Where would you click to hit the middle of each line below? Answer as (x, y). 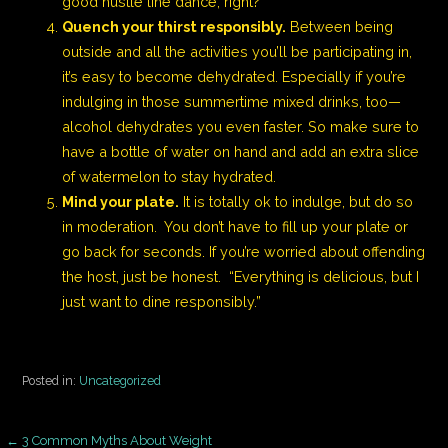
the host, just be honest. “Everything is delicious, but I (241, 276)
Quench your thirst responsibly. (174, 26)
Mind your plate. (121, 201)
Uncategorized (120, 380)
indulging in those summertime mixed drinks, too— (232, 101)
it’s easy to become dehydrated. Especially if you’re (234, 76)
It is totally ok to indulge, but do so (296, 201)
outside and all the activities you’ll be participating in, (237, 51)
